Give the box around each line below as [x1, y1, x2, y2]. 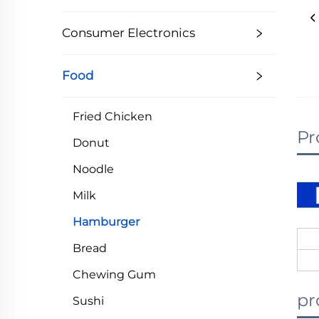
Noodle [73, 162, 114, 176]
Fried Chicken [73, 110, 152, 123]
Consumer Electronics [62, 26, 195, 40]
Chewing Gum [73, 268, 156, 281]
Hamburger [73, 215, 140, 229]
